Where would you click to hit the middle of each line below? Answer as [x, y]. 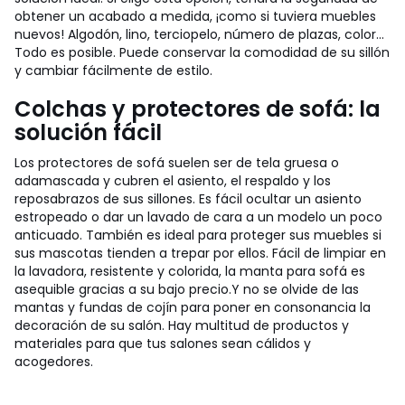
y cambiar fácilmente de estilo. [113, 71]
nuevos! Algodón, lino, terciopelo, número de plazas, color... [199, 34]
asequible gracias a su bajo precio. [123, 289]
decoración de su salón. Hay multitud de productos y [182, 325]
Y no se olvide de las [295, 289]
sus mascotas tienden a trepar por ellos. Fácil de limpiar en [200, 253]
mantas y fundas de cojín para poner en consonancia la [193, 307]
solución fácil [88, 132]
